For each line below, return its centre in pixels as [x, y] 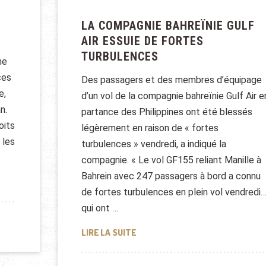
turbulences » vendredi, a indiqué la [153, 144]
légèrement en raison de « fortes [150, 128]
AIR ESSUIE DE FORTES [142, 41]
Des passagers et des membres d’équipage [171, 80]
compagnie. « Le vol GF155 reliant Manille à [171, 160]
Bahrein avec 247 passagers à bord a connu [171, 176]
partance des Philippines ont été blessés [167, 112]
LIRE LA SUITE [108, 233]
